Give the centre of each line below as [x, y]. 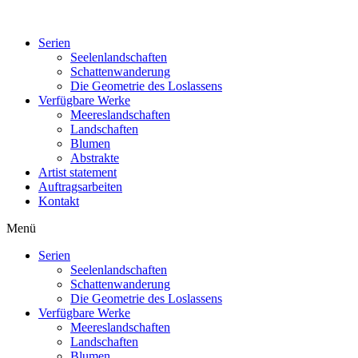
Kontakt [59, 201]
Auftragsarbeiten [80, 187]
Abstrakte [95, 158]
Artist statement [78, 172]
